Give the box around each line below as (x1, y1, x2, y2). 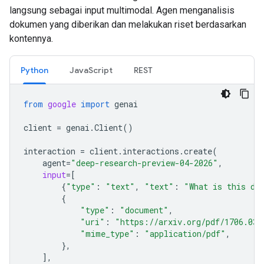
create (184, 146, 212, 157)
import (81, 98, 110, 110)
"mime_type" (80, 228, 134, 239)
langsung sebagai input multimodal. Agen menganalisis (9, 5, 235, 16)
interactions (123, 146, 179, 157)
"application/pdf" (144, 228, 226, 239)
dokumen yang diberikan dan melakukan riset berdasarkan (9, 19, 246, 30)
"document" (120, 204, 169, 216)
